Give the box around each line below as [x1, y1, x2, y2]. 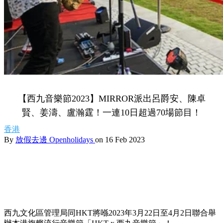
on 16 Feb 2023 [95, 135, 145, 144]
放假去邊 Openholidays [15, 135, 95, 144]
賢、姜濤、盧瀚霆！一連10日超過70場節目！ [22, 108, 201, 117]
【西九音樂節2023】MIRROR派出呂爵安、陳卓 [17, 94, 206, 104]
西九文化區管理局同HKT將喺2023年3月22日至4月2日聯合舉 [4, 209, 216, 217]
